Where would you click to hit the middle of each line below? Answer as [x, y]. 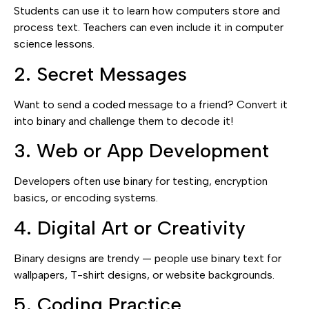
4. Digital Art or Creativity [130, 227]
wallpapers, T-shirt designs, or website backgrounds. [144, 275]
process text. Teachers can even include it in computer [149, 28]
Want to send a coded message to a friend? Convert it [151, 104]
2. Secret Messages [100, 73]
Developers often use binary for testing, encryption [141, 181]
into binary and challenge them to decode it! [123, 121]
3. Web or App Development [141, 151]
